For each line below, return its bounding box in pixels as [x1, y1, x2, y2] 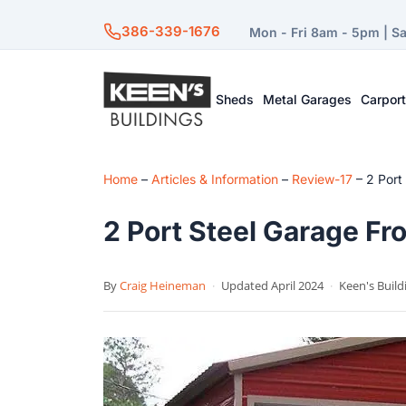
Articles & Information [151, 171, 278, 187]
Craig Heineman [120, 277, 206, 294]
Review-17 [292, 171, 353, 187]
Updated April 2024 [218, 277, 326, 294]
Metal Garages [263, 91, 353, 107]
